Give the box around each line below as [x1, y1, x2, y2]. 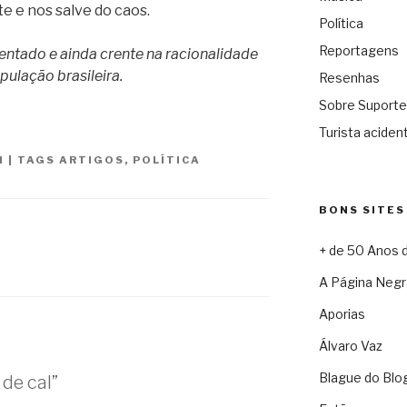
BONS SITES [318, 203, 405, 217]
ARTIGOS [59, 153, 124, 166]
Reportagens [318, 43, 399, 59]
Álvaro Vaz [318, 338, 382, 354]
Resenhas [318, 70, 380, 86]
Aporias [318, 306, 365, 323]
